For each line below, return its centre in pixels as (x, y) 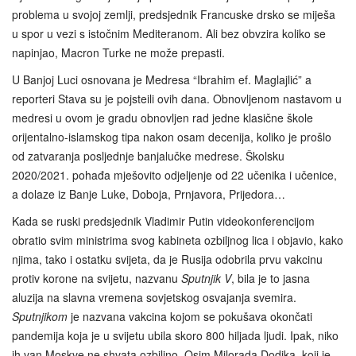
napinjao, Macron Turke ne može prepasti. (118, 52)
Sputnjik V (206, 278)
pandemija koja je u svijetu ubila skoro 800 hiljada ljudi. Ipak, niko (175, 335)
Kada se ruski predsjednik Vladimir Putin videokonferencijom (163, 221)
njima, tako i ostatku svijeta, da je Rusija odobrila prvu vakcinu (167, 259)
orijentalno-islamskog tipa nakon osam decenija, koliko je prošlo (172, 136)
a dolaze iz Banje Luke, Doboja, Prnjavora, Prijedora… (149, 193)
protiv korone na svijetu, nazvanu (97, 278)
